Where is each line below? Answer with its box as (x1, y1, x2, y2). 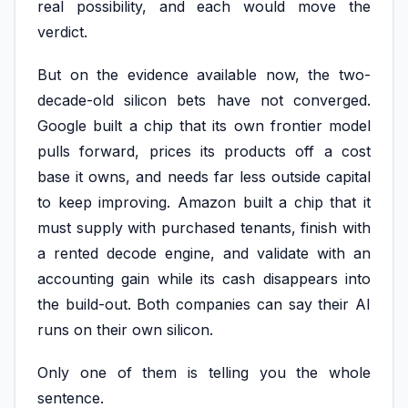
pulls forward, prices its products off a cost (37, 142, 371, 161)
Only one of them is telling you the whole (37, 363, 371, 382)
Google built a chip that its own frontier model (37, 117, 371, 136)
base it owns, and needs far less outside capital (37, 168, 371, 187)
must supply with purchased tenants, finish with (37, 219, 371, 238)
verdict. (37, 22, 87, 41)
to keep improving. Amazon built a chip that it (37, 193, 371, 212)
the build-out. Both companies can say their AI (37, 295, 371, 314)
